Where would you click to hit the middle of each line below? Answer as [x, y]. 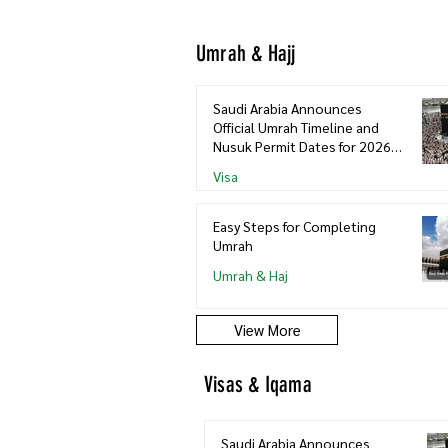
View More [267, 329]
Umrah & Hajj [246, 53]
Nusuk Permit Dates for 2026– [306, 145]
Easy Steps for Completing [294, 225]
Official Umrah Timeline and [296, 126]
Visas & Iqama [258, 384]
